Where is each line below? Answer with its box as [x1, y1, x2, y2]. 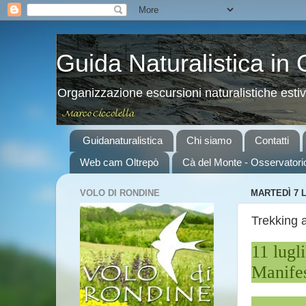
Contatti [255, 135, 290, 147]
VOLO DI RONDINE [80, 188, 160, 199]
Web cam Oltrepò [80, 156, 158, 169]
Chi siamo [186, 135, 232, 147]
